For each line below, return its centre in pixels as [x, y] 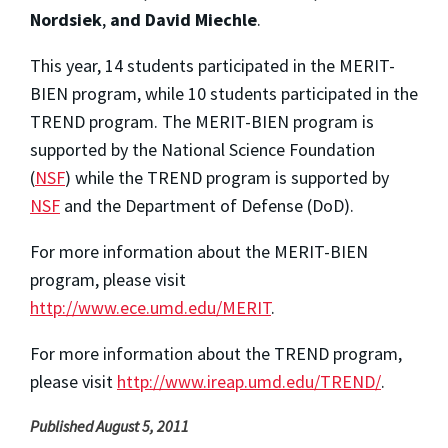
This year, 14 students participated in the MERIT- [212, 66]
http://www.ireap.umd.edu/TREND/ [249, 382]
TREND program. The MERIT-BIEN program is [202, 122]
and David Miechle [181, 20]
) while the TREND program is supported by [227, 178]
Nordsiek [66, 20]
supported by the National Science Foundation [202, 150]
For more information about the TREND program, [216, 354]
